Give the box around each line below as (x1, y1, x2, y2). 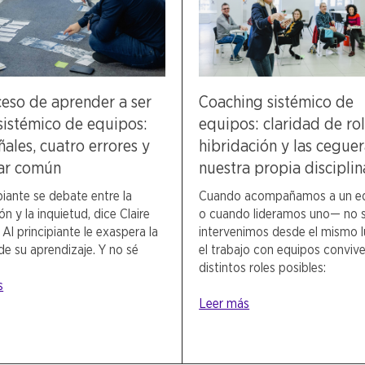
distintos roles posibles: (199, 259, 327, 275)
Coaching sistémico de (199, 91, 354, 112)
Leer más (199, 295, 250, 311)
